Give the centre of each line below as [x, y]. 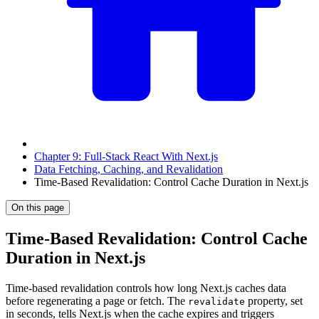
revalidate [216, 301]
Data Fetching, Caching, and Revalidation [129, 169]
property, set [274, 300]
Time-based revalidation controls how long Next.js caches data [146, 288]
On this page [38, 208]
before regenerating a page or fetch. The [97, 300]
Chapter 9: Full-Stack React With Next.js [126, 156]
